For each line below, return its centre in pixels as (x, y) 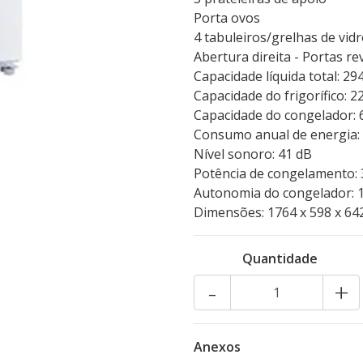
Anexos (217, 347)
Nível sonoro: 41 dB (253, 154)
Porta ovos (227, 18)
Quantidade (280, 258)
